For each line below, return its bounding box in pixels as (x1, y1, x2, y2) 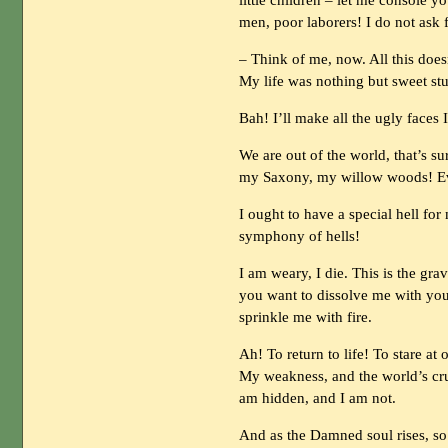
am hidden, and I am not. (239, 390, 397, 407)
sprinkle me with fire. (239, 309, 373, 326)
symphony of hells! (239, 228, 361, 245)
